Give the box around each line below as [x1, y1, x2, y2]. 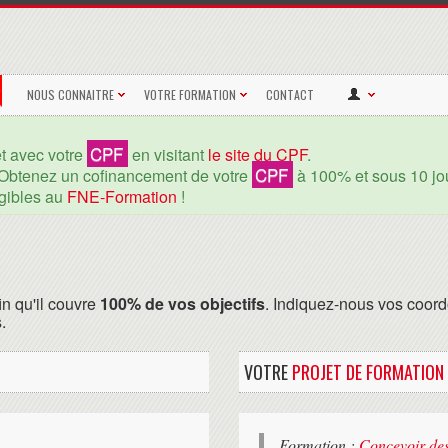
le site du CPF [208, 142, 307, 166]
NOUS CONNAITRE [27, 85, 114, 103]
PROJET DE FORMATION [292, 358, 444, 385]
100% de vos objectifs [100, 291, 265, 315]
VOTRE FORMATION [144, 85, 236, 103]
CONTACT [266, 85, 314, 103]
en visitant [128, 142, 208, 166]
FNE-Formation [67, 184, 177, 208]
